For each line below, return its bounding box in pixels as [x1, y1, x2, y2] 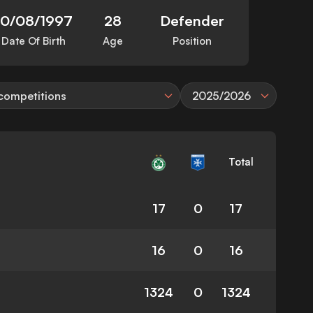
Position [173, 34, 212, 48]
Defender [160, 12, 225, 30]
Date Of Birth [1, 34, 66, 48]
